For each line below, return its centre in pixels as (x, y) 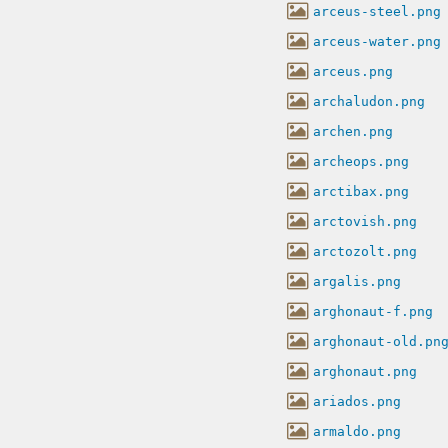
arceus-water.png (377, 41)
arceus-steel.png (377, 11)
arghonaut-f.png (373, 311)
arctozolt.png (365, 251)
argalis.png (357, 281)
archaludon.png (369, 101)
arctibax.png (361, 191)
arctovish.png (365, 221)
